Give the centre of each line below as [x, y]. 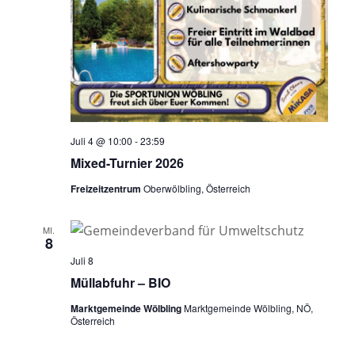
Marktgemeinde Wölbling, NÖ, [248, 308]
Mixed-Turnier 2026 [127, 163]
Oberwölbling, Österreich [197, 189]
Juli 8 [82, 261]
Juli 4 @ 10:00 [101, 141]
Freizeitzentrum [107, 189]
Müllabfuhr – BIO [120, 283]
